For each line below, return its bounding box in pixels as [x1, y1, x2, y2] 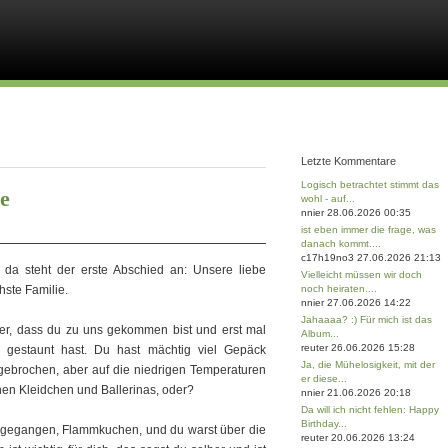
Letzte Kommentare [301, 155, 396, 167]
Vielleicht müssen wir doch [301, 269, 422, 280]
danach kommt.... [301, 238, 381, 249]
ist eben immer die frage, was [301, 224, 436, 235]
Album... [301, 328, 339, 339]
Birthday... [301, 418, 347, 429]
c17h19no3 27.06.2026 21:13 [301, 252, 441, 263]
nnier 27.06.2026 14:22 [301, 297, 411, 308]
